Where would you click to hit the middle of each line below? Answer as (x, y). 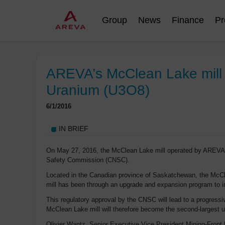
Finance (188, 20)
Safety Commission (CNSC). (88, 160)
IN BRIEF (74, 128)
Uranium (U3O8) (98, 90)
